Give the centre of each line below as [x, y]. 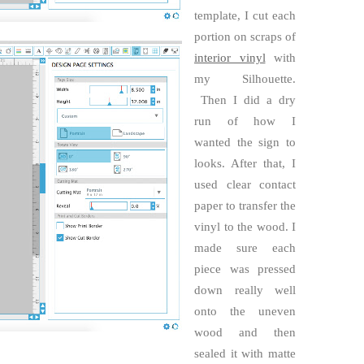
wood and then [245, 332]
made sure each [245, 248]
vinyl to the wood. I [245, 227]
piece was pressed [245, 269]
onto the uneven [245, 311]
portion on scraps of [245, 37]
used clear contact [245, 184]
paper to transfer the [245, 206]
